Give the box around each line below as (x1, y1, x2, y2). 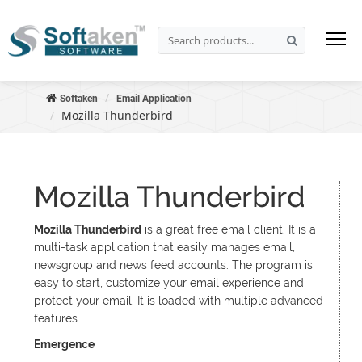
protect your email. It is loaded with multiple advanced (33, 294, 323, 307)
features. (33, 312, 80, 325)
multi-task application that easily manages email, (33, 241, 295, 254)
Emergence (33, 338, 95, 351)
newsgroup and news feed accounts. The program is (33, 259, 313, 271)
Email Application (116, 93, 192, 104)
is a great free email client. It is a (141, 223, 316, 236)
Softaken (59, 93, 98, 104)
